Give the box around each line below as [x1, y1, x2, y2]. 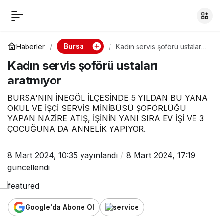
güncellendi [7, 163, 50, 172]
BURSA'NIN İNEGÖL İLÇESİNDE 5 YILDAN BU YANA [7, 93, 208, 103]
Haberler [16, 42, 45, 51]
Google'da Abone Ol [25, 203, 94, 212]
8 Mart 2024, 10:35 [7, 150, 78, 160]
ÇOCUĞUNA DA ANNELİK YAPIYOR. [7, 124, 146, 134]
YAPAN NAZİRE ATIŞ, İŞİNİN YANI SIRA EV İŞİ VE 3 [7, 113, 204, 123]
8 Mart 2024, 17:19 [126, 150, 195, 160]
